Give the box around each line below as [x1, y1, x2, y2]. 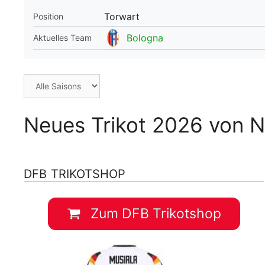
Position [33, 11, 63, 21]
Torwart [104, 10, 140, 22]
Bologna [127, 31, 163, 44]
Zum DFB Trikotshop [87, 205, 222, 222]
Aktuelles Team [33, 32, 92, 43]
